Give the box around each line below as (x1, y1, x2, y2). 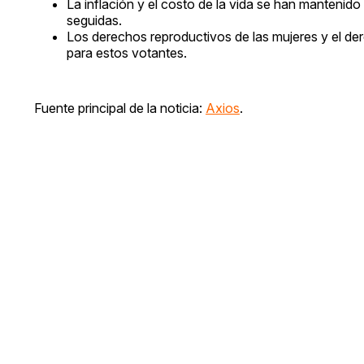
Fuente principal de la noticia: (34, 99, 206, 116)
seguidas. (67, 11, 122, 28)
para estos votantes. (67, 44, 187, 61)
